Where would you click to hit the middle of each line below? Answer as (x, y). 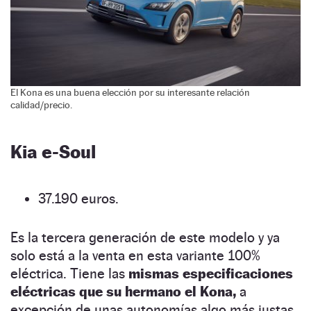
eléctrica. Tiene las (69, 273)
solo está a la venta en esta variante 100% (135, 255)
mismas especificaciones (211, 273)
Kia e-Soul (53, 151)
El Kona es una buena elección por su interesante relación (130, 92)
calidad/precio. (41, 104)
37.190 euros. (78, 198)
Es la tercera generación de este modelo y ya (145, 237)
